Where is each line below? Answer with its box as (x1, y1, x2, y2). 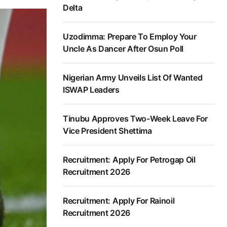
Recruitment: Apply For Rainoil (63, 196, 175, 206)
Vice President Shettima (63, 126, 152, 136)
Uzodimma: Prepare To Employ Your (63, 31, 197, 42)
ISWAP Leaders (63, 85, 120, 95)
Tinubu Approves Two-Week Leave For (63, 113, 208, 124)
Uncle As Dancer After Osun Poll (63, 44, 184, 54)
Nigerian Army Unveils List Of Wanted (63, 72, 203, 83)
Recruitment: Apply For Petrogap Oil (63, 155, 196, 165)
